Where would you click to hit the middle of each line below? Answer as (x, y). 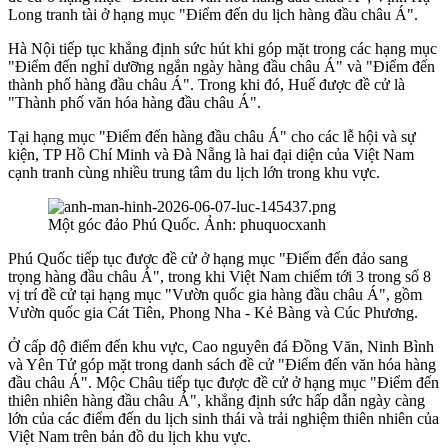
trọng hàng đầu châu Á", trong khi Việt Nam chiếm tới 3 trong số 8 (219, 277)
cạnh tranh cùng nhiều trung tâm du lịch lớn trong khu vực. (194, 173)
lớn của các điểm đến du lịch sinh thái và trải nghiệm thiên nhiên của (223, 419)
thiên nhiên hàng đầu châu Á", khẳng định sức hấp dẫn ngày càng (216, 401)
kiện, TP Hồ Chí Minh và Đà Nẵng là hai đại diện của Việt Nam (211, 155)
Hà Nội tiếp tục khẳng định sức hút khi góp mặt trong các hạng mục (222, 49)
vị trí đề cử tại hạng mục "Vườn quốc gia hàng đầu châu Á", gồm (215, 295)
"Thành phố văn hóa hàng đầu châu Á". (134, 103)
